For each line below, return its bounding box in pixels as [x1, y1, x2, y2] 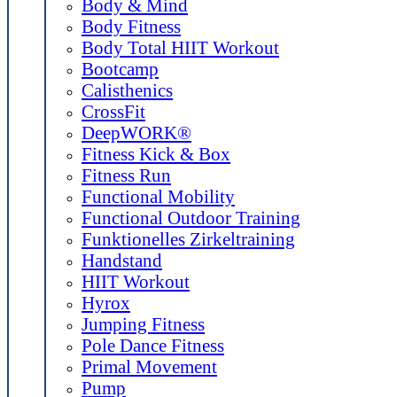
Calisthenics [82, 80, 173, 100]
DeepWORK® [82, 122, 191, 143]
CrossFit [82, 101, 145, 121]
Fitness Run [82, 165, 171, 185]
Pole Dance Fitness [82, 335, 224, 355]
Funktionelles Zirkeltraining [82, 229, 295, 249]
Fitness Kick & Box [82, 144, 230, 164]
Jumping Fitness [82, 314, 205, 334]
